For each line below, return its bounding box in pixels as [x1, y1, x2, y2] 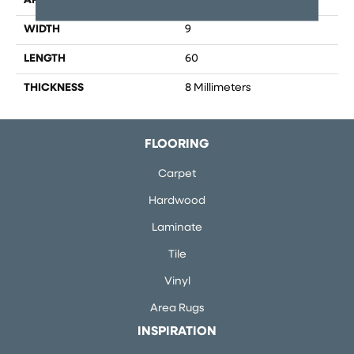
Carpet [158, 168, 196, 181]
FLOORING [145, 138, 209, 152]
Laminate [152, 222, 202, 235]
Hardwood [149, 195, 205, 208]
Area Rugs [149, 303, 205, 315]
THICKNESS [24, 82, 84, 95]
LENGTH [24, 53, 66, 66]
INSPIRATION [137, 326, 217, 339]
